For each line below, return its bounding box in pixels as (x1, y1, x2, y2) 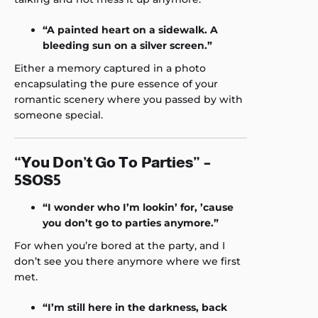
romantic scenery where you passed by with (14, 93, 243, 106)
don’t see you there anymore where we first (14, 255, 241, 268)
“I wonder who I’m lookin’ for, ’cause (43, 201, 234, 214)
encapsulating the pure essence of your (14, 77, 218, 90)
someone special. (14, 109, 103, 121)
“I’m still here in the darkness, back (43, 301, 227, 314)
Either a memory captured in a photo (14, 62, 206, 75)
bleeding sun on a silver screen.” (43, 39, 212, 52)
